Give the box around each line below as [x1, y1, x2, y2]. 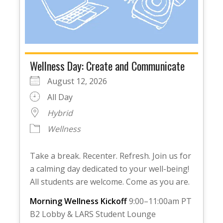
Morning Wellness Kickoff [29, 196, 127, 207]
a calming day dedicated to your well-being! [29, 163, 189, 174]
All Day [47, 91, 73, 103]
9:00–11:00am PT [126, 196, 192, 207]
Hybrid [47, 107, 73, 118]
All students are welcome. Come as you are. [29, 176, 190, 187]
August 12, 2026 [47, 75, 115, 87]
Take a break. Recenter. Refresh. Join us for [29, 150, 191, 161]
